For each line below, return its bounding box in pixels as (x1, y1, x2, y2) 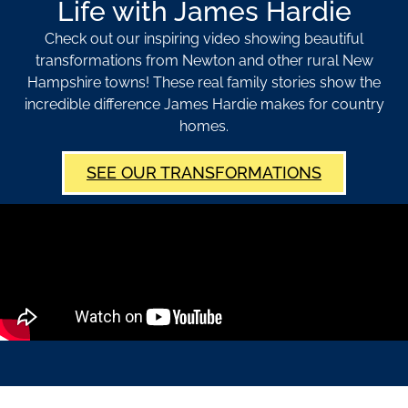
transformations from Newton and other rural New (35, 52, 373, 70)
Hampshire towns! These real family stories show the (27, 74, 381, 92)
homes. (179, 117, 229, 136)
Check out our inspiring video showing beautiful (45, 30, 363, 48)
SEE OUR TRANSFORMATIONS (87, 162, 321, 182)
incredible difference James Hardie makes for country (24, 96, 384, 114)
